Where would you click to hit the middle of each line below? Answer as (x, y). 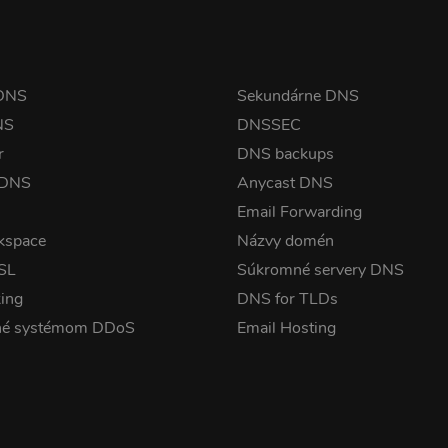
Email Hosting (286, 328)
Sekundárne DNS (297, 96)
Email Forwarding (299, 212)
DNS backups (285, 154)
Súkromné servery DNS (320, 270)
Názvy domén (285, 241)
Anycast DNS (284, 183)
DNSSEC (268, 125)
